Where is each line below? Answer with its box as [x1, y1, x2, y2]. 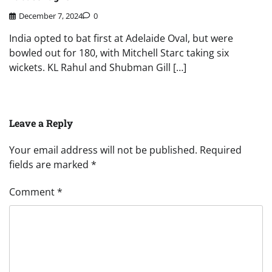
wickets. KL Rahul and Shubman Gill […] [9, 60, 186, 74]
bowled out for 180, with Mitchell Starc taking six [9, 46, 229, 59]
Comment [9, 185, 57, 199]
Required [200, 143, 242, 157]
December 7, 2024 [19, 10, 83, 21]
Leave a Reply [9, 116, 73, 129]
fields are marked [9, 157, 91, 171]
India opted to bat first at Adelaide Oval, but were [9, 31, 233, 45]
